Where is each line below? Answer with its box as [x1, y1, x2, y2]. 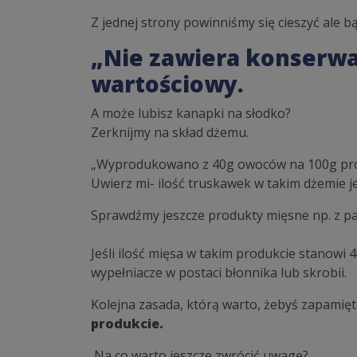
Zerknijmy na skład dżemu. [91, 124, 249, 142]
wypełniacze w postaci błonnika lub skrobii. [91, 264, 347, 282]
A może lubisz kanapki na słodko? [91, 104, 291, 123]
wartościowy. [91, 69, 244, 100]
